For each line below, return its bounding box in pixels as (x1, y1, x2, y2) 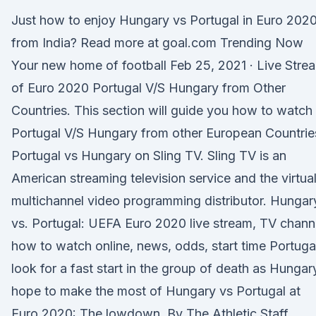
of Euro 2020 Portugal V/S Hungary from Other (11, 80, 286, 95)
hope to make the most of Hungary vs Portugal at (11, 284, 300, 298)
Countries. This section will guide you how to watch (11, 103, 312, 118)
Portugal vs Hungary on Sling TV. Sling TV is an (11, 148, 286, 163)
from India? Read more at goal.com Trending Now (11, 35, 303, 50)
